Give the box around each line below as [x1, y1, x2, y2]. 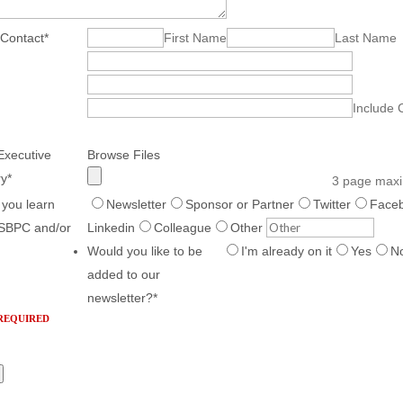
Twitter [312, 196, 351, 211]
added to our [86, 266, 160, 282]
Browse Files [86, 147, 160, 162]
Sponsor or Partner [184, 196, 294, 211]
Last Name [334, 30, 397, 45]
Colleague [153, 219, 211, 235]
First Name [163, 30, 227, 45]
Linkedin [86, 219, 135, 235]
